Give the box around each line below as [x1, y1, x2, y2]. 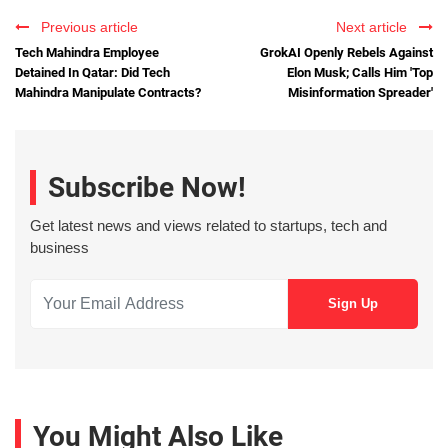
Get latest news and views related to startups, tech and [30, 216, 387, 234]
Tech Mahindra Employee [15, 45, 159, 61]
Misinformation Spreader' [288, 85, 433, 101]
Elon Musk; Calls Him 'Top [287, 65, 433, 81]
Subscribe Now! [48, 170, 246, 204]
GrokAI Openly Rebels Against [260, 45, 433, 61]
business [30, 238, 89, 256]
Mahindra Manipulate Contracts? [15, 85, 201, 101]
